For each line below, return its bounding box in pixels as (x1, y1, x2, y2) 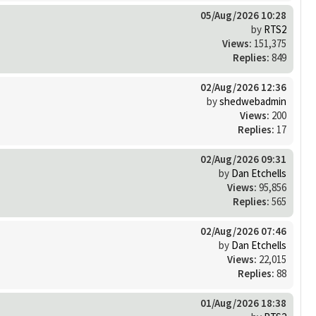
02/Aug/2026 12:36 (200, 80, 286, 94)
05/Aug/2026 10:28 (200, 8, 286, 22)
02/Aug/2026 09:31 (200, 152, 286, 166)
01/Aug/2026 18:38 (200, 296, 286, 310)
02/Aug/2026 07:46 (200, 224, 286, 238)
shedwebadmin (219, 94, 286, 108)
